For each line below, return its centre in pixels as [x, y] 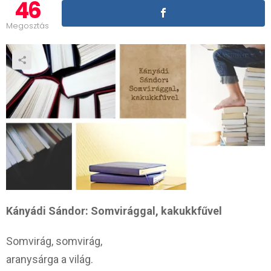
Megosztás [28, 26]
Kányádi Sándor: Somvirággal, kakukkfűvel [114, 211]
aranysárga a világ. [50, 259]
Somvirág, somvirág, [54, 241]
